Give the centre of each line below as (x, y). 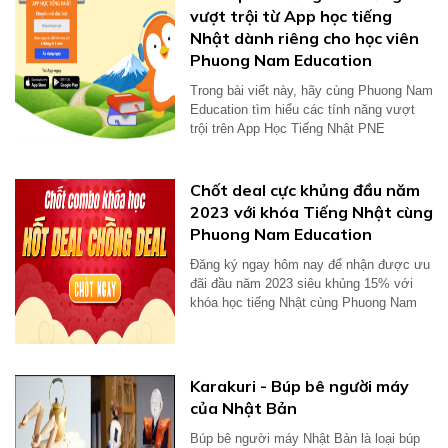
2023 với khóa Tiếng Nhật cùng (311, 212)
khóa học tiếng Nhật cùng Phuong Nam (303, 302)
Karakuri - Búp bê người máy (299, 386)
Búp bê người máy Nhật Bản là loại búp (305, 438)
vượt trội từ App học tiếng (291, 16)
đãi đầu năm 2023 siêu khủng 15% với (301, 283)
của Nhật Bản (243, 408)
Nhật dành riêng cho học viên (304, 38)
